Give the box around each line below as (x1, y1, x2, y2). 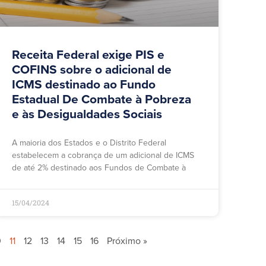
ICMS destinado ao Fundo (12, 77, 156, 93)
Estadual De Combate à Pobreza (12, 92, 191, 107)
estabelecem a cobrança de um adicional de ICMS (12, 150, 194, 161)
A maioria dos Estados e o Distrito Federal (12, 138, 166, 148)
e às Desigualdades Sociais (12, 107, 162, 122)
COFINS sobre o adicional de (12, 62, 172, 78)
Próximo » (106, 235, 147, 248)
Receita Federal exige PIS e (12, 47, 164, 63)
